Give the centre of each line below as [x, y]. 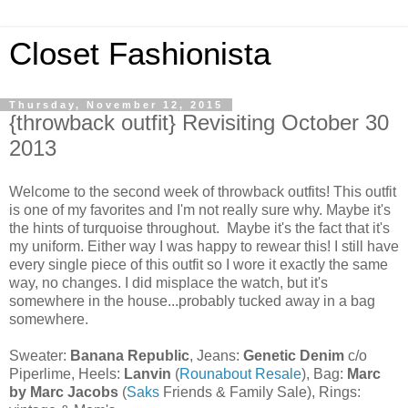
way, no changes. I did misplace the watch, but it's [168, 282]
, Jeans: [216, 355]
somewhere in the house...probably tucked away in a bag [192, 301]
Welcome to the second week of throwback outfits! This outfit [203, 191]
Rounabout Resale [240, 373]
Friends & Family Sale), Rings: [260, 392]
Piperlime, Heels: [66, 373]
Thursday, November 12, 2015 [116, 105]
